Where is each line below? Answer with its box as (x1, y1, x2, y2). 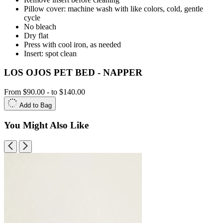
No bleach (24, 22, 56, 31)
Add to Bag (19, 102, 52, 110)
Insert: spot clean (24, 49, 77, 58)
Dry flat (24, 31, 48, 40)
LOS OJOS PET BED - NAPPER (4, 67, 142, 78)
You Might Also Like (4, 119, 89, 130)
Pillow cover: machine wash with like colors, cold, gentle (24, 4, 203, 13)
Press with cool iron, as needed (24, 40, 121, 49)
